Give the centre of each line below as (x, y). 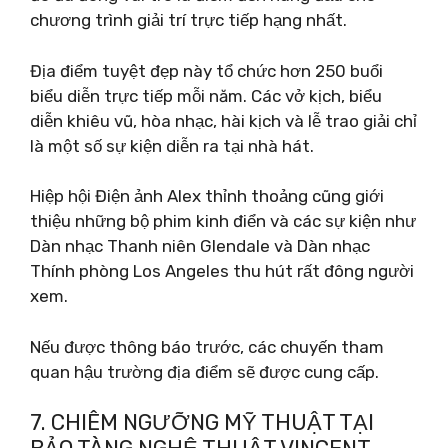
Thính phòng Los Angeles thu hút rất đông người (222, 271)
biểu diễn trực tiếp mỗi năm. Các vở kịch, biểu (206, 95)
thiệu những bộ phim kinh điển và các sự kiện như (223, 221)
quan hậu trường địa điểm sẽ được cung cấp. (204, 371)
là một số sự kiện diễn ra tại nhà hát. (172, 145)
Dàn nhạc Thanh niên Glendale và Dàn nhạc (200, 246)
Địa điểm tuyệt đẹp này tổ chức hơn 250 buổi (206, 70)
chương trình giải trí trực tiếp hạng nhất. (188, 20)
